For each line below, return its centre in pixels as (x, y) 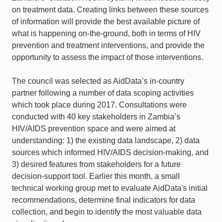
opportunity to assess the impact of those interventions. (108, 57)
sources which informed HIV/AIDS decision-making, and (110, 152)
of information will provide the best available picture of (106, 22)
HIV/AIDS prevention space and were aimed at (94, 129)
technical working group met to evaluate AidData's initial (110, 188)
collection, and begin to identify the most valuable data (107, 212)
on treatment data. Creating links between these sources (110, 10)
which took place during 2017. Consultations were (99, 105)
